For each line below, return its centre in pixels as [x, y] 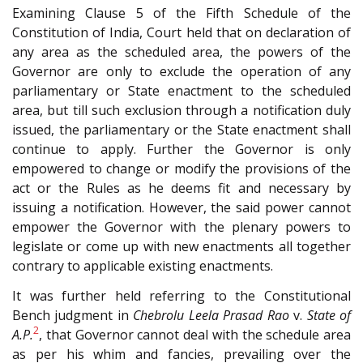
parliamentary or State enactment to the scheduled [181, 91]
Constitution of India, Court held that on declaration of [181, 33]
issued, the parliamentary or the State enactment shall [181, 130]
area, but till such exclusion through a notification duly [181, 111]
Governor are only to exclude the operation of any [181, 72]
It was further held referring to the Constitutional [181, 295]
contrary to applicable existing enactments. [143, 266]
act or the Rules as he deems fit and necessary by [181, 188]
